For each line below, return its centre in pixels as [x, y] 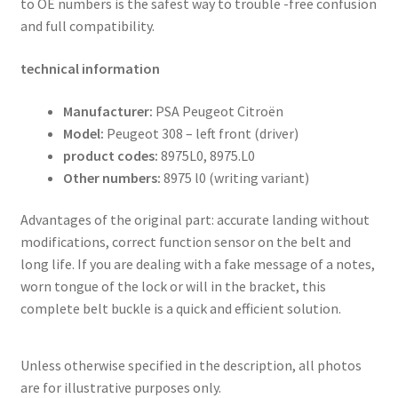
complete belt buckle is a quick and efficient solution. [180, 309]
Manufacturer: [109, 111]
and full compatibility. [87, 26]
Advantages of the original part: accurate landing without [195, 220]
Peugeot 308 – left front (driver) [202, 133]
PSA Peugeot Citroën [219, 111]
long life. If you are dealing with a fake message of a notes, [197, 264]
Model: [84, 133]
